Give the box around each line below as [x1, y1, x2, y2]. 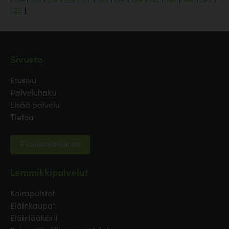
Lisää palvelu [10, 99, 60, 110]
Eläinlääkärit [10, 212, 58, 223]
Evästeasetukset [20, 140, 80, 149]
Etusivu [10, 74, 36, 85]
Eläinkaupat [10, 199, 55, 211]
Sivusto [10, 52, 43, 65]
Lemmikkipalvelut [10, 165, 88, 178]
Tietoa [10, 111, 34, 122]
